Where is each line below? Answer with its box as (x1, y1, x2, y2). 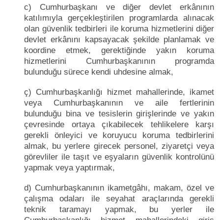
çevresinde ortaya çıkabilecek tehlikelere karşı (24, 119, 214, 129)
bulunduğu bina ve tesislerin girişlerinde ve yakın (24, 109, 214, 118)
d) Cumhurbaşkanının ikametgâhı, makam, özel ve (24, 183, 214, 192)
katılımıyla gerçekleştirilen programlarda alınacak (24, 13, 214, 23)
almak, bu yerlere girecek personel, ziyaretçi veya (24, 141, 214, 151)
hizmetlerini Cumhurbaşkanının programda (24, 56, 214, 66)
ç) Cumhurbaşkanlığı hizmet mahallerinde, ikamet (24, 87, 214, 97)
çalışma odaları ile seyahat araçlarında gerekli (24, 193, 214, 203)
